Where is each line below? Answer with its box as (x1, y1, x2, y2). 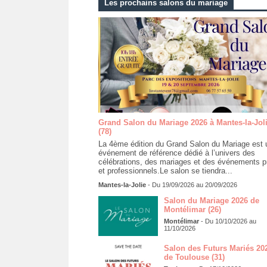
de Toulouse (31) (163, 252, 225, 262)
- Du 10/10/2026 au (198, 217, 256, 225)
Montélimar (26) (163, 204, 221, 214)
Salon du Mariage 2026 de (163, 195, 259, 205)
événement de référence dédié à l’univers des (98, 148, 255, 157)
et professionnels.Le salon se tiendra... (98, 166, 232, 175)
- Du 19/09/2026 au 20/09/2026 (145, 181, 237, 188)
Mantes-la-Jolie (98, 181, 146, 188)
